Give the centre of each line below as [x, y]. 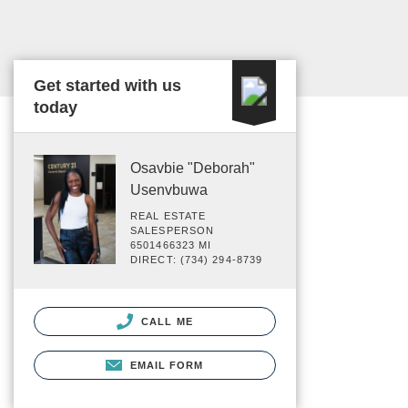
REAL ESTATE [168, 216]
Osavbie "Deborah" [193, 168]
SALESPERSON [173, 230]
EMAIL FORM [167, 366]
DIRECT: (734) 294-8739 [197, 260]
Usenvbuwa [169, 190]
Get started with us [107, 86]
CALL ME [165, 321]
